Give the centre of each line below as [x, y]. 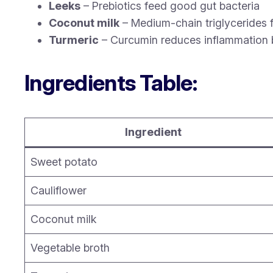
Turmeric [74, 40]
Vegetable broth [70, 248]
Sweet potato [64, 162]
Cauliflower [58, 191]
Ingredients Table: [111, 83]
